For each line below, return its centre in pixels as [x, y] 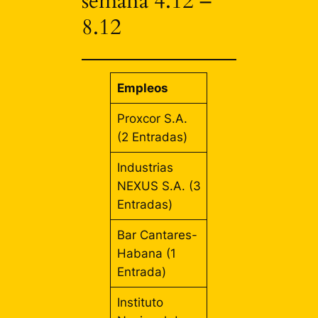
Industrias [145, 167]
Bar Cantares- [157, 235]
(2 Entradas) [152, 137]
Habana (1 [146, 253]
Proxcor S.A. [152, 118]
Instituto [140, 302]
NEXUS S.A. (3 [159, 186]
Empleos [142, 88]
